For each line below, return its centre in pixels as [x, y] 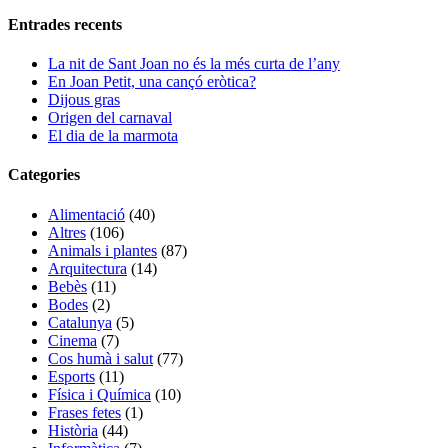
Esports [71, 376]
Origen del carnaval [110, 118]
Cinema [72, 340]
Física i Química [99, 394]
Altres [67, 232]
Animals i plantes [102, 250]
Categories [44, 175]
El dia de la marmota [113, 136]
